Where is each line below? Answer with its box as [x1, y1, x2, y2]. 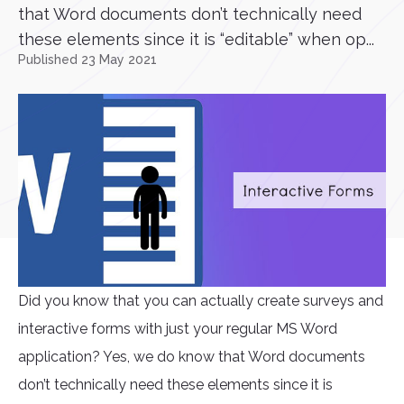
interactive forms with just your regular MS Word [18, 320, 337, 338]
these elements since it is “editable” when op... [18, 30, 374, 49]
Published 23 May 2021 [18, 52, 157, 67]
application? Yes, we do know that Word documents [18, 348, 365, 366]
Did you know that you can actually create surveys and [18, 292, 383, 310]
